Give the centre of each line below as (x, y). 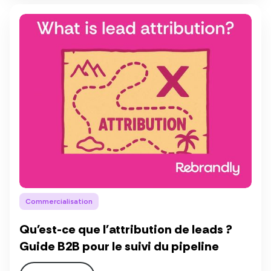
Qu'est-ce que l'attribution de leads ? (126, 230)
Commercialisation (59, 202)
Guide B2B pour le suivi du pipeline (119, 247)
